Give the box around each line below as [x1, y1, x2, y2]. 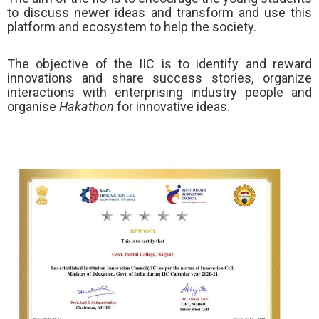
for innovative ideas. [114, 98, 230, 114]
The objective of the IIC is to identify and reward [7, 56, 312, 71]
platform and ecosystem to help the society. [7, 19, 256, 35]
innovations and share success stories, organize [7, 70, 312, 85]
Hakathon [59, 98, 114, 114]
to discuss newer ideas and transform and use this [7, 5, 312, 21]
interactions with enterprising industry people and [7, 84, 312, 100]
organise [7, 98, 59, 114]
